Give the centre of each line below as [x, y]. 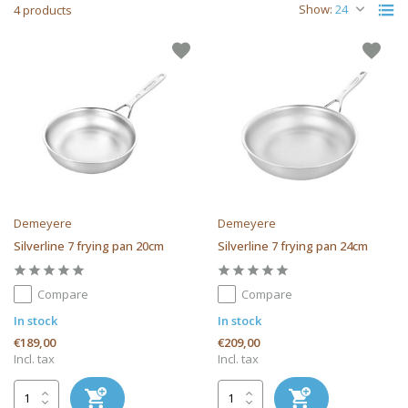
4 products [43, 10]
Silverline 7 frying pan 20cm [89, 245]
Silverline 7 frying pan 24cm [293, 245]
